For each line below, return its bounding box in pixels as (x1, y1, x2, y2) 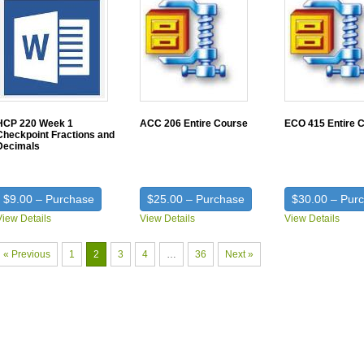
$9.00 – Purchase (2, 193, 94, 206)
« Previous (2, 249, 50, 260)
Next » (224, 249, 253, 260)
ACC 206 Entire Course (140, 118, 249, 129)
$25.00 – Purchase (147, 193, 245, 206)
